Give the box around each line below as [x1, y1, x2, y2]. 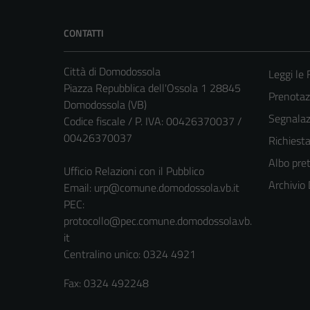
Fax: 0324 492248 [64, 274, 149, 291]
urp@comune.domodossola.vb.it [94, 179, 239, 196]
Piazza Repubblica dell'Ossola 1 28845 [64, 79, 241, 96]
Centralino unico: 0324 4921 [64, 245, 196, 262]
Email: [64, 179, 94, 196]
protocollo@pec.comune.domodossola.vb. [64, 212, 252, 229]
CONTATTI [64, 25, 104, 40]
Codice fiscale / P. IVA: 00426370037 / [64, 112, 241, 129]
